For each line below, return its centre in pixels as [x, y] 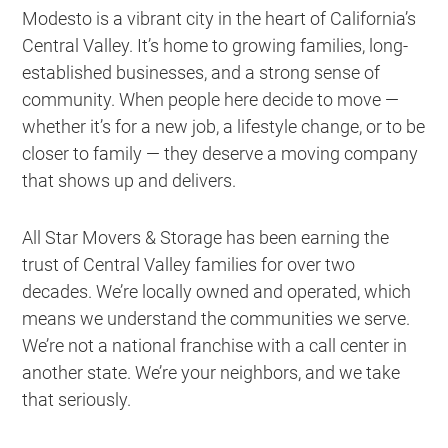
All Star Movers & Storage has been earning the [206, 237]
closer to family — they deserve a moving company [220, 153]
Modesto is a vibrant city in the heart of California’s [219, 18]
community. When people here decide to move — [211, 99]
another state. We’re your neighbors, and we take [211, 372]
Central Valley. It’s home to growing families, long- [215, 45]
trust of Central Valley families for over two [189, 264]
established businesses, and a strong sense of [201, 72]
